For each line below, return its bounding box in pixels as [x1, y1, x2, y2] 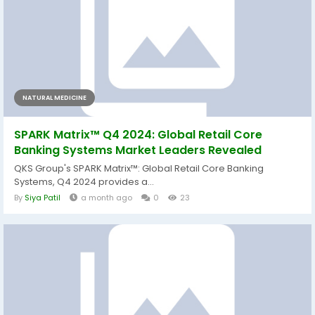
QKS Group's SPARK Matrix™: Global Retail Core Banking [14, 161, 264, 175]
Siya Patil [25, 191, 60, 203]
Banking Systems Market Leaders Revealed [14, 141, 262, 158]
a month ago [81, 191, 132, 203]
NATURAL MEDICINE [22, 93, 86, 102]
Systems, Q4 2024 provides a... [14, 174, 154, 188]
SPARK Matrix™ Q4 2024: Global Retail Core [14, 126, 262, 143]
